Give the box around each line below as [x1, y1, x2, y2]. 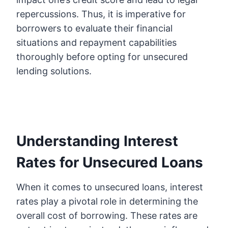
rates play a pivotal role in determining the [16, 195, 198, 207]
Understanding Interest [16, 132, 178, 150]
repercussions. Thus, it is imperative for [16, 8, 186, 19]
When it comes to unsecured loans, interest [16, 181, 203, 192]
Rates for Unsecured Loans [16, 153, 203, 171]
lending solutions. [16, 65, 92, 76]
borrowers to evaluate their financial [16, 22, 173, 34]
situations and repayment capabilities [16, 37, 177, 48]
